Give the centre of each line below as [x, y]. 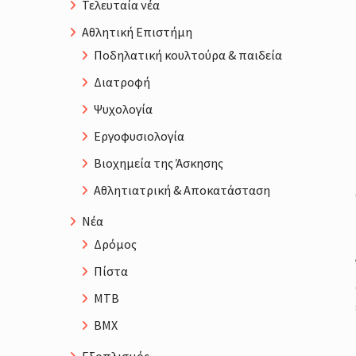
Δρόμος [115, 244]
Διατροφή [122, 82]
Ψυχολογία [123, 109]
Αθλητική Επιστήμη [137, 32]
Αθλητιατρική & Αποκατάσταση [182, 190]
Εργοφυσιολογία [139, 136]
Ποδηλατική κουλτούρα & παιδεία [188, 55]
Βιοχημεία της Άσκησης [159, 163]
